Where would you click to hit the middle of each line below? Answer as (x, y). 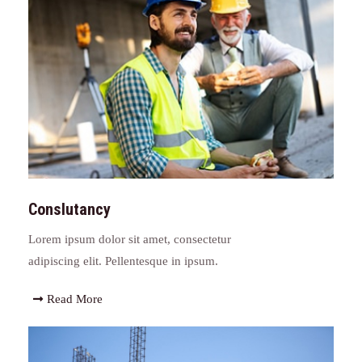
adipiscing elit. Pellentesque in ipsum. (123, 261)
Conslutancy (69, 209)
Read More (74, 299)
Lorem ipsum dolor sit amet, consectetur (130, 239)
